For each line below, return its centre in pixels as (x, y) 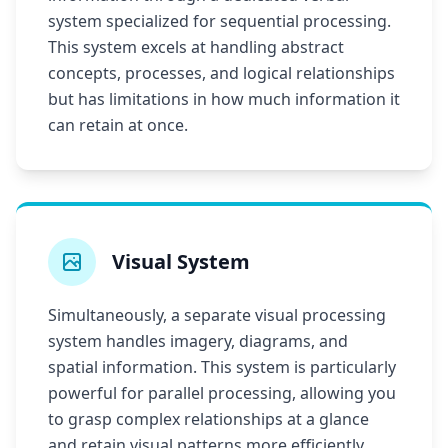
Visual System (181, 261)
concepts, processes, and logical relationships (221, 73)
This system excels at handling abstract (196, 47)
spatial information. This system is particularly (222, 367)
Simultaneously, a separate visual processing (217, 315)
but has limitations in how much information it (224, 99)
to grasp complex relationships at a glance (208, 419)
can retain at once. (118, 125)
